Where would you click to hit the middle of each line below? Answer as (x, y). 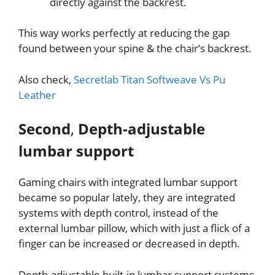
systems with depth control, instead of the (118, 213)
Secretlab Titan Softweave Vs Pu (149, 79)
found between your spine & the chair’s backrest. (135, 48)
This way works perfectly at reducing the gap (124, 33)
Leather (37, 95)
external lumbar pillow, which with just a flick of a (134, 228)
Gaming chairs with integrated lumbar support (128, 182)
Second (45, 129)
